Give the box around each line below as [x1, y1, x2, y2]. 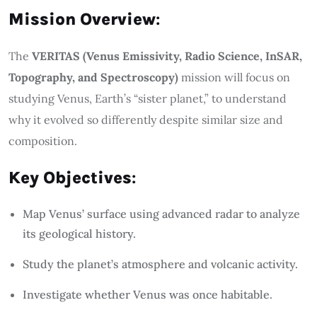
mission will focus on [178, 69, 290, 84]
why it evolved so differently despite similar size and [8, 112, 283, 127]
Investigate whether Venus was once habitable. [23, 287, 272, 301]
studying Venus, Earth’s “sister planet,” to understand [8, 91, 287, 105]
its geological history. [23, 226, 136, 241]
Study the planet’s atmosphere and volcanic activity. [23, 256, 298, 271]
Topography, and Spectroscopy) [8, 69, 178, 84]
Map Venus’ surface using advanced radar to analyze [23, 206, 300, 221]
